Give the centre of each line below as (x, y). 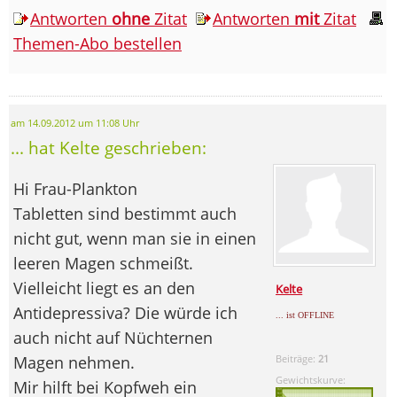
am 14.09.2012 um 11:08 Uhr (75, 123)
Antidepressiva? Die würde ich (125, 312)
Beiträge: (297, 358)
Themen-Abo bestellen (97, 43)
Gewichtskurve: (311, 379)
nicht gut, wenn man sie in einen (135, 238)
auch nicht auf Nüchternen (113, 337)
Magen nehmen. (74, 362)
